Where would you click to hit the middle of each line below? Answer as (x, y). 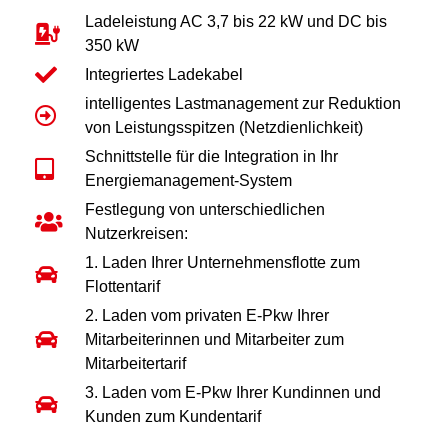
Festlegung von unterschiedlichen (204, 210)
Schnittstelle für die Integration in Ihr (211, 157)
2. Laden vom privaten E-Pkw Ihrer (206, 316)
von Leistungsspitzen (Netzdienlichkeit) (223, 128)
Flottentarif (122, 287)
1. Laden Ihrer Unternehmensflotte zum (222, 263)
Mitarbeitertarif (135, 364)
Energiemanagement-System (188, 181)
